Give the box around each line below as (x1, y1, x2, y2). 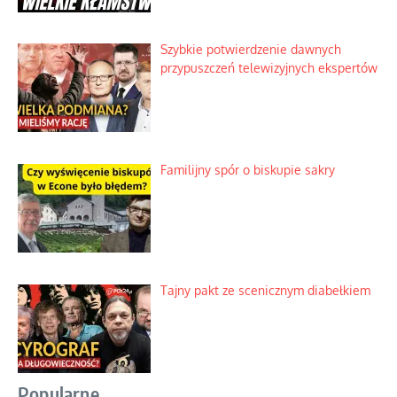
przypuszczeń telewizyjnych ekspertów (160, 60, 378, 76)
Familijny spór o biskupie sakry (160, 161, 335, 177)
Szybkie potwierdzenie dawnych (160, 42, 341, 58)
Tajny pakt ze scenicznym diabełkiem (160, 282, 370, 298)
